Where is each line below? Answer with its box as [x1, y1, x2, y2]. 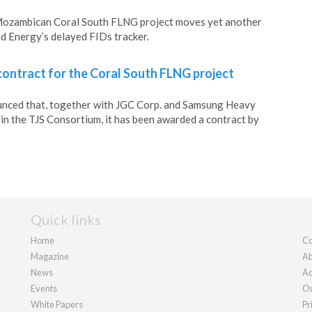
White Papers [31, 298, 83, 310]
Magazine [31, 250, 69, 262]
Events [31, 282, 57, 294]
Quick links [31, 210, 101, 228]
